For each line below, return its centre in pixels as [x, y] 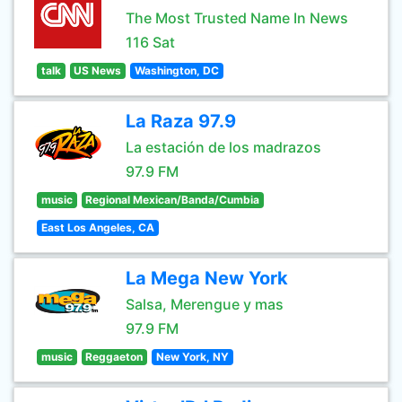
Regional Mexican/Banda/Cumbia [173, 200]
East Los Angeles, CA [97, 227]
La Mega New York [207, 278]
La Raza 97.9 [181, 121]
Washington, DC [176, 70]
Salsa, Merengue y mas [205, 304]
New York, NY [192, 357]
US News [98, 70]
